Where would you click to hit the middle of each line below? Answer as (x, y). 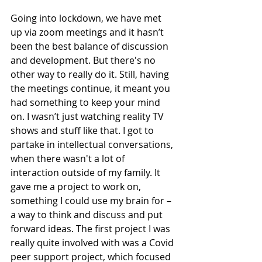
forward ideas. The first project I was (92, 229)
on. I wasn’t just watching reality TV (88, 116)
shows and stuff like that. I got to (83, 130)
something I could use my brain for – (92, 201)
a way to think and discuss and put (88, 215)
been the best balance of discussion (91, 46)
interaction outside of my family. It (87, 173)
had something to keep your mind (87, 102)
